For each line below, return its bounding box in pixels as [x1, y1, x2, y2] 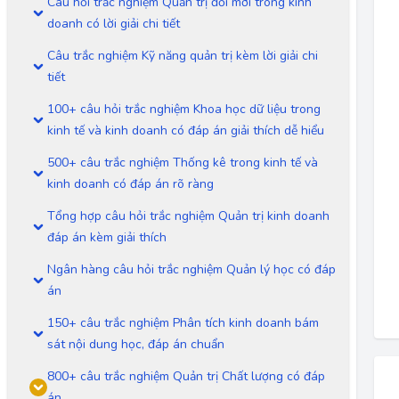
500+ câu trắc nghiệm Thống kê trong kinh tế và [47, 154, 318, 171]
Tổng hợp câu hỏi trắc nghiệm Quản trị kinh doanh [47, 208, 330, 224]
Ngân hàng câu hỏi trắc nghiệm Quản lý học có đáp [47, 261, 336, 278]
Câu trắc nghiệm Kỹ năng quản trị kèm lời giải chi [47, 47, 318, 64]
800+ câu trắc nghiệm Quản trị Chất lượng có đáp [47, 368, 325, 385]
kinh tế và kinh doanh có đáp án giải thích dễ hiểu [47, 122, 324, 139]
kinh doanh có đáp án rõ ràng [47, 175, 214, 192]
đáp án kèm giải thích [47, 229, 167, 246]
